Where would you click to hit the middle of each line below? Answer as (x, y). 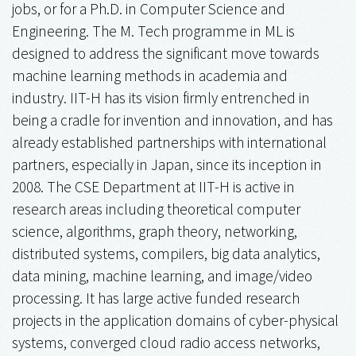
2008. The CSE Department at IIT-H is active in (153, 186)
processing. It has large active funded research (156, 298)
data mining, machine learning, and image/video (162, 275)
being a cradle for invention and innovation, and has (172, 120)
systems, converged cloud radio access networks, (166, 342)
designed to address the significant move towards (166, 53)
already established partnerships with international (169, 142)
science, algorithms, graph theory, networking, (155, 231)
